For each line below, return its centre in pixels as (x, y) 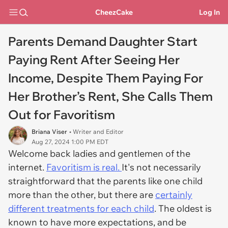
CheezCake (114, 12)
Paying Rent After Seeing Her (94, 60)
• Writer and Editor (96, 132)
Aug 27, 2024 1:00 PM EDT (70, 142)
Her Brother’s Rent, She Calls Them (110, 96)
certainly (174, 195)
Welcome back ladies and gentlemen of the (99, 153)
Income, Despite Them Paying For (106, 78)
